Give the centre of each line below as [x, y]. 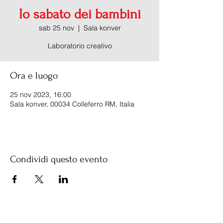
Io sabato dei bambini [80, 14]
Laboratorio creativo [80, 46]
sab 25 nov [56, 28]
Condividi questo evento [59, 159]
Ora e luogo [34, 76]
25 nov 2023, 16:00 [41, 95]
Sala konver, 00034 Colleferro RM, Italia [72, 104]
